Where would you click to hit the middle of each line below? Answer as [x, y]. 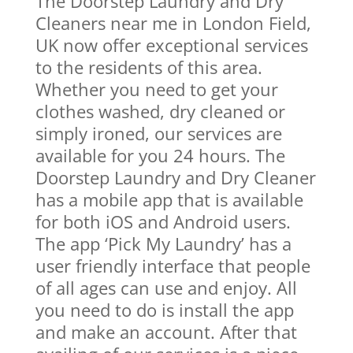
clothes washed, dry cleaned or [160, 111]
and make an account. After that [166, 331]
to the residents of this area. [149, 67]
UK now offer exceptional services [171, 45]
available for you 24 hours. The [160, 155]
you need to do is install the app [164, 309]
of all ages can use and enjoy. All [166, 287]
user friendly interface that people [173, 265]
